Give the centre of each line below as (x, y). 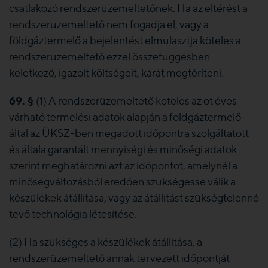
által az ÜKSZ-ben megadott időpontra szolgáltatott (129, 133)
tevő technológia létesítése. (73, 214)
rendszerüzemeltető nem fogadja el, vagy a (109, 24)
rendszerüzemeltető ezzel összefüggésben (109, 57)
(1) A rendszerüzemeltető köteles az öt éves (136, 101)
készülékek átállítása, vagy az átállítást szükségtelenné (134, 198)
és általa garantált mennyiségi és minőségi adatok (123, 149)
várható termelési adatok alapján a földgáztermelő (125, 117)
